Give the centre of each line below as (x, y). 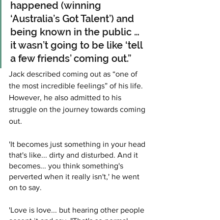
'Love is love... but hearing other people (78, 210)
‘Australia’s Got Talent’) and (73, 19)
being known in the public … (76, 32)
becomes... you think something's (67, 166)
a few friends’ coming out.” (71, 59)
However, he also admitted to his (66, 98)
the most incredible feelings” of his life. (77, 86)
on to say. (25, 188)
